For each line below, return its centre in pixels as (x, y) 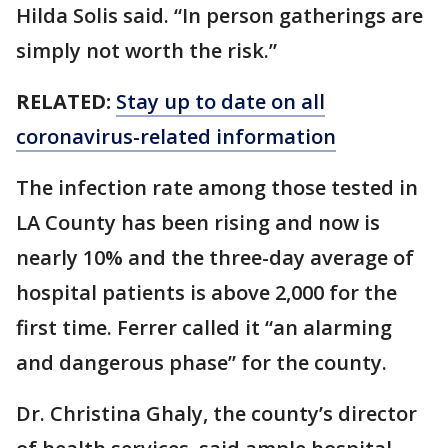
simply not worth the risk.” (146, 51)
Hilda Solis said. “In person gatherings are (219, 16)
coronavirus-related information (176, 137)
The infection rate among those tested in (217, 188)
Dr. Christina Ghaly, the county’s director (216, 414)
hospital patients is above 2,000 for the (206, 293)
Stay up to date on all (220, 102)
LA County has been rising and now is (198, 223)
